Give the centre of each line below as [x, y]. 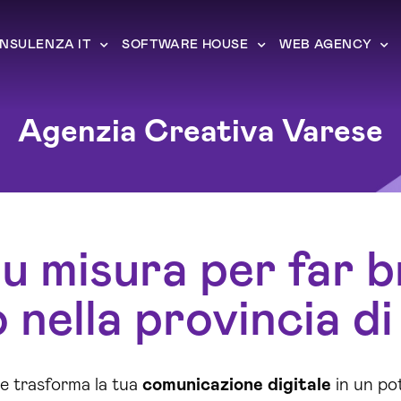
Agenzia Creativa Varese [200, 132]
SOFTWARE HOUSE [185, 45]
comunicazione [202, 385]
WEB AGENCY [326, 45]
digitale [299, 385]
